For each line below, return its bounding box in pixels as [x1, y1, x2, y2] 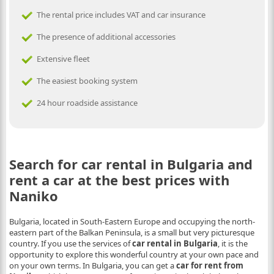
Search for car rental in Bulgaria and [9, 154, 253, 173]
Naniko [9, 186, 58, 205]
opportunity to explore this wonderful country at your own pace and [9, 248, 259, 260]
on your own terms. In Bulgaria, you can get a [9, 259, 176, 271]
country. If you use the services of [9, 237, 132, 249]
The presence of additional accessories [36, 31, 176, 42]
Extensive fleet [36, 53, 90, 64]
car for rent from [176, 259, 243, 271]
